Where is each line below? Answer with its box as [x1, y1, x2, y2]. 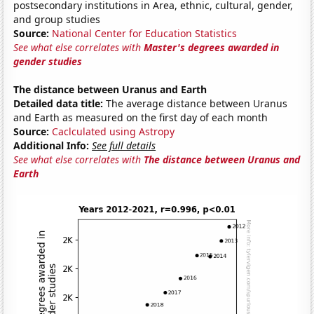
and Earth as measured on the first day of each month [13, 110, 268, 124]
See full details [92, 138, 156, 152]
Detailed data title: [13, 96, 104, 110]
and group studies [13, 12, 101, 26]
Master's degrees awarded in [144, 40, 280, 54]
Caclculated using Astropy [52, 124, 175, 138]
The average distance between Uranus [103, 96, 288, 110]
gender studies [13, 54, 83, 68]
